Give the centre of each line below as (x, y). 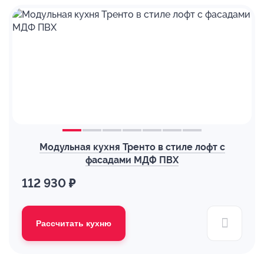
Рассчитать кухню (74, 223)
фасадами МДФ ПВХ (132, 160)
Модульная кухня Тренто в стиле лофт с (132, 147)
